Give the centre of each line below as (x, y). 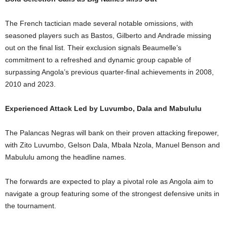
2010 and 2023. (30, 84)
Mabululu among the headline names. (66, 157)
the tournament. (31, 205)
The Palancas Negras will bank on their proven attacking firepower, (112, 133)
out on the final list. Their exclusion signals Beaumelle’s (93, 47)
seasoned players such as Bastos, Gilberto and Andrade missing (108, 35)
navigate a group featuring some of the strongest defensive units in (112, 193)
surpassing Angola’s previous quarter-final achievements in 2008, (109, 72)
